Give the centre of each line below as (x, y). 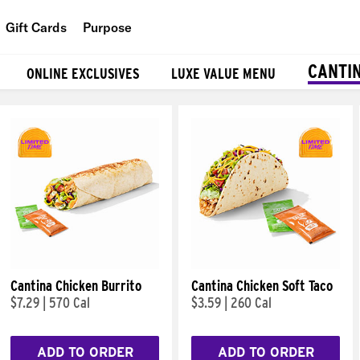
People (132, 64)
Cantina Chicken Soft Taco (262, 286)
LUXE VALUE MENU (223, 73)
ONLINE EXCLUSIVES (83, 73)
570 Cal (70, 303)
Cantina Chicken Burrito (76, 286)
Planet (131, 100)
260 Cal (251, 303)
